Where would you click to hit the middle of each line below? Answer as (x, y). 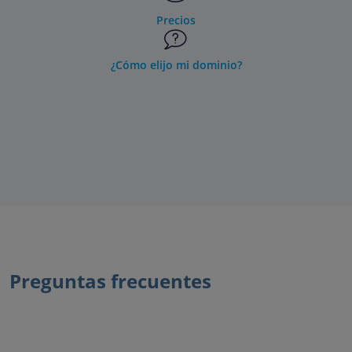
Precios (176, 20)
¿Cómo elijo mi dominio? (176, 64)
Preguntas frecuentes (110, 280)
